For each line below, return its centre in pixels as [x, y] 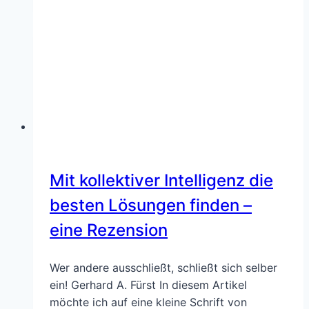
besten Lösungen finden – [151, 205]
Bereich [128, 39]
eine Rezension [109, 230]
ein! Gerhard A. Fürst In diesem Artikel [148, 285]
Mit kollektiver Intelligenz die [161, 180]
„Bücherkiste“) [146, 108]
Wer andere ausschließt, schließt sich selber [163, 267]
